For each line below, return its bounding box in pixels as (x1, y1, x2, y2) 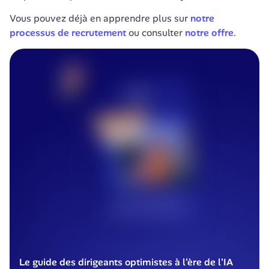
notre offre (185, 26, 234, 40)
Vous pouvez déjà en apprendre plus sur (10, 12, 190, 25)
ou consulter (126, 26, 185, 40)
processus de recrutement (10, 26, 126, 40)
